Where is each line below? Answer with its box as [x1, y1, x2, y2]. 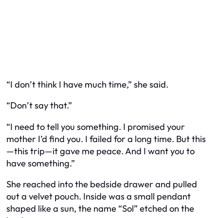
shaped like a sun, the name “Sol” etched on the [6, 203, 194, 215]
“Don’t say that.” [6, 100, 72, 111]
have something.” [6, 157, 75, 169]
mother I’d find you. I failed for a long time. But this [6, 133, 206, 145]
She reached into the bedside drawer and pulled [6, 179, 197, 190]
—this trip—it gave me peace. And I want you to [6, 145, 195, 157]
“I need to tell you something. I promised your [6, 121, 185, 132]
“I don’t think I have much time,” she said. [6, 78, 168, 90]
